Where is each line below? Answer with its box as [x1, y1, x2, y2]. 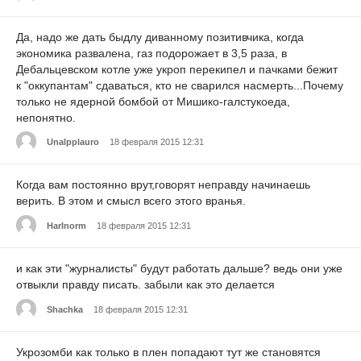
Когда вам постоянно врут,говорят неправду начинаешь [16, 178, 310, 192]
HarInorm [47, 220, 86, 230]
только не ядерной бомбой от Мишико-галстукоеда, [16, 94, 290, 108]
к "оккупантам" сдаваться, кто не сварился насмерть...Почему [16, 78, 343, 92]
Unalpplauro [47, 136, 99, 147]
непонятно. [16, 110, 76, 124]
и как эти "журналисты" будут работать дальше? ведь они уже [16, 262, 342, 276]
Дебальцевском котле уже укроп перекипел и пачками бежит [16, 62, 338, 76]
